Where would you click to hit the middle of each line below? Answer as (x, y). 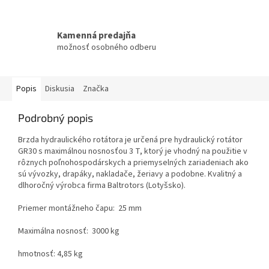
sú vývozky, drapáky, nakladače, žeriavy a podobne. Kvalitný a (130, 174)
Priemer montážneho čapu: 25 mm (80, 208)
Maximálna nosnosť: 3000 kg (69, 231)
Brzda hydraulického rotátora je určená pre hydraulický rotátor (130, 140)
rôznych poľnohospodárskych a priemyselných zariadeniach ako (133, 162)
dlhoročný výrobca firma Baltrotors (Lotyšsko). (103, 185)
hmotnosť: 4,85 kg (50, 254)
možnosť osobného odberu (107, 48)
